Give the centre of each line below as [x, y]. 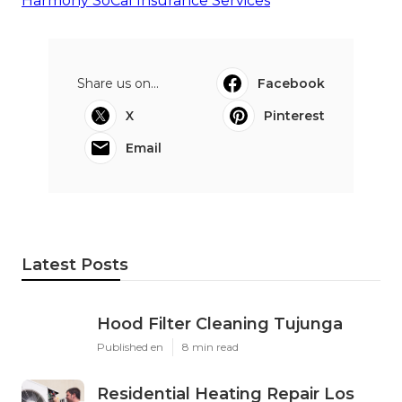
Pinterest [294, 116]
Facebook [291, 84]
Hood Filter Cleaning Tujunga [220, 324]
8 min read [210, 347]
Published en [130, 347]
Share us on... [118, 84]
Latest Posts [75, 265]
